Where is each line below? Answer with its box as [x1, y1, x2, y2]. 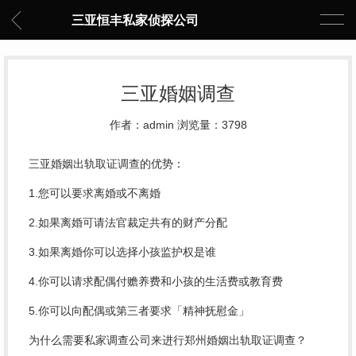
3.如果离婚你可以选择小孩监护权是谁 [16, 246, 216, 258]
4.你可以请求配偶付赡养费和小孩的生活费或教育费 [16, 276, 283, 288]
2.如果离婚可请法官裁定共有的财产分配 [16, 217, 227, 229]
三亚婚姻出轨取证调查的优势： [16, 158, 184, 170]
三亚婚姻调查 [121, 83, 235, 104]
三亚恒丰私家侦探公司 [71, 14, 199, 28]
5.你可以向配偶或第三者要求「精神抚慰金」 [16, 305, 250, 317]
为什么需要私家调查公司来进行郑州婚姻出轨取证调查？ [16, 335, 307, 346]
